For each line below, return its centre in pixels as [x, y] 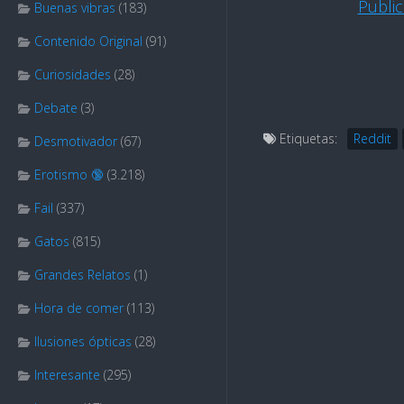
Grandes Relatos [83, 275]
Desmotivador [76, 141]
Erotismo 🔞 [69, 174]
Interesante [67, 375]
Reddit [372, 138]
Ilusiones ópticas [83, 341]
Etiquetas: [307, 138]
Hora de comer [79, 308]
